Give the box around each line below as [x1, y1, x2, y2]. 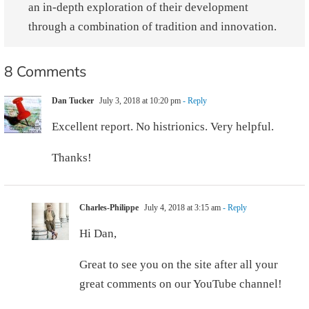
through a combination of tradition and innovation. [28, 20, 277, 34]
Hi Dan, [79, 227, 117, 241]
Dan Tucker [52, 96, 94, 106]
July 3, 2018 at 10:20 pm [97, 96, 181, 106]
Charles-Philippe [79, 203, 139, 213]
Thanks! [52, 151, 92, 165]
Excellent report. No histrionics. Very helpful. [52, 120, 274, 134]
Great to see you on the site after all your [79, 258, 278, 272]
